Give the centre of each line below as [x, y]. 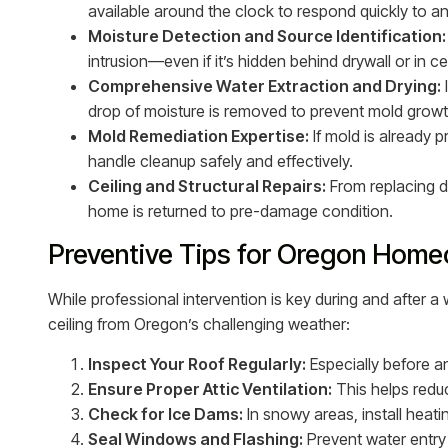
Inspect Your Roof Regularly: [197, 363]
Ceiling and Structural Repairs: [207, 185]
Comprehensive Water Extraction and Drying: [264, 85]
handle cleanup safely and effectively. [220, 160]
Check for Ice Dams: [165, 413]
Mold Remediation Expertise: [198, 135]
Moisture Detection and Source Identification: [267, 35]
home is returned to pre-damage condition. [240, 210]
